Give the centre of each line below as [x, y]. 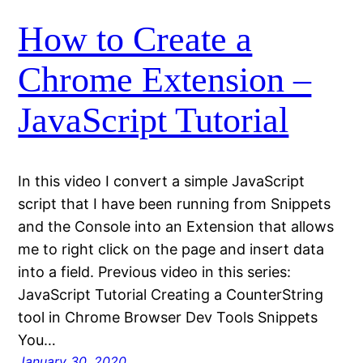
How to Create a [135, 39]
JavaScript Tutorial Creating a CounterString [171, 295]
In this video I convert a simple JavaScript [162, 181]
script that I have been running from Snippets [175, 204]
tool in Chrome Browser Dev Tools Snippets [168, 318]
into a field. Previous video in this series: [155, 272]
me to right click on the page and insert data [171, 250]
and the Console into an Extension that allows [176, 227]
